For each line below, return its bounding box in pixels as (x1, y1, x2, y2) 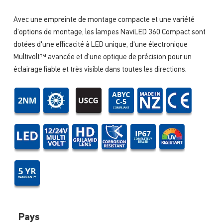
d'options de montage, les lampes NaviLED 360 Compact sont (13, 29, 206, 37)
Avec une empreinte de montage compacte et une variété (13, 16, 195, 24)
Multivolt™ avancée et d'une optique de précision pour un (13, 54, 192, 62)
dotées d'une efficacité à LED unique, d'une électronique (13, 41, 188, 49)
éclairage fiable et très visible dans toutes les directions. (13, 66, 187, 74)
